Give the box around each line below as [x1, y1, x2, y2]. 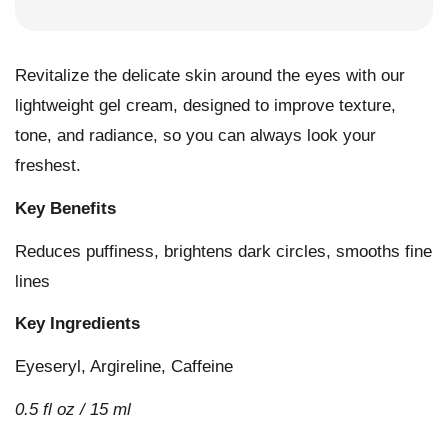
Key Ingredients [15, 314, 140, 334]
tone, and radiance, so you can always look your [15, 126, 376, 145]
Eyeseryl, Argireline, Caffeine [15, 357, 233, 376]
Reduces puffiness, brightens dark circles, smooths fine [15, 241, 432, 261]
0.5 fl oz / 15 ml [15, 399, 131, 419]
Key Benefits [15, 198, 116, 218]
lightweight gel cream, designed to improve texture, [15, 96, 396, 115]
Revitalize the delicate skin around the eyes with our [15, 66, 405, 85]
